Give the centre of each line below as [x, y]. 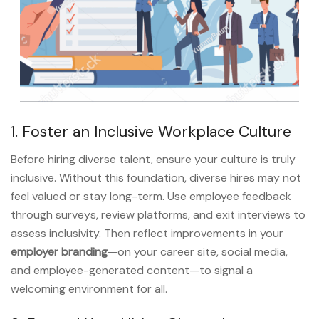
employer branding [59, 251]
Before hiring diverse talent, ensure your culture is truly [153, 159]
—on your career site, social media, [198, 251]
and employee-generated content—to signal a [132, 270]
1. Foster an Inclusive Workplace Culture [151, 131]
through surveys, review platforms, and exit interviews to [158, 214]
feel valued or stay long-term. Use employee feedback [151, 196]
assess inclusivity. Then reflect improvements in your [147, 233]
